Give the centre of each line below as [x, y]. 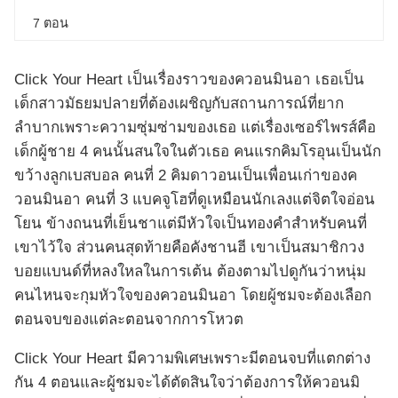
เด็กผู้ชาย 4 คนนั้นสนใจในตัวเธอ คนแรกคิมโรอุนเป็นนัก [198, 152]
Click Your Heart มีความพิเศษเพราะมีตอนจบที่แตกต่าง [192, 359]
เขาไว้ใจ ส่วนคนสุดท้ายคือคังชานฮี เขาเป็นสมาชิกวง [189, 248]
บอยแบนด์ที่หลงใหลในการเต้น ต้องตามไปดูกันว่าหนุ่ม [190, 272]
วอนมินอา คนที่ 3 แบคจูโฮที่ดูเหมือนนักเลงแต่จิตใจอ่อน [195, 200]
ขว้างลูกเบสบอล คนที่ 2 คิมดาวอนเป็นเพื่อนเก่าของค [186, 176]
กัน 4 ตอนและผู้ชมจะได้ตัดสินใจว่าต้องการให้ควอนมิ [187, 383]
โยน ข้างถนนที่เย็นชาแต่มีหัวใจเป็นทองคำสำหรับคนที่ [191, 224]
